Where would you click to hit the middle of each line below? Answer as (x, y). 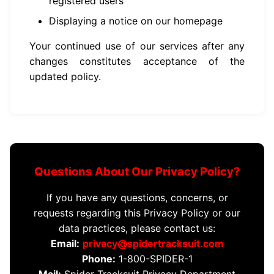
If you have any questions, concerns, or (137, 198)
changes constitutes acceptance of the (137, 61)
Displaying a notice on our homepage (136, 21)
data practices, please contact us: (137, 228)
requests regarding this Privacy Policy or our (137, 213)
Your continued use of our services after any (137, 46)
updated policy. (65, 76)
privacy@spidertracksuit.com (153, 243)
